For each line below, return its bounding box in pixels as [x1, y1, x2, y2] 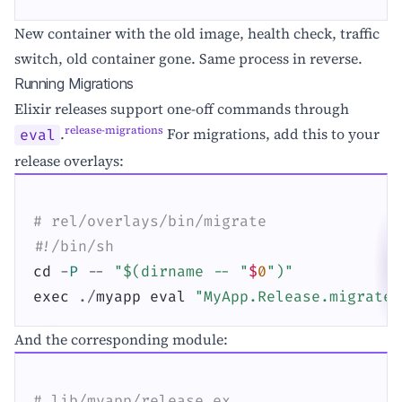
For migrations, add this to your [163, 124, 380, 144]
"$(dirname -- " [114, 262, 249, 281]
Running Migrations [14, 74, 134, 93]
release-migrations [65, 123, 164, 138]
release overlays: [14, 150, 124, 170]
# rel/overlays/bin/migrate [33, 212, 267, 231]
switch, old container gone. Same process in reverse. [14, 48, 363, 69]
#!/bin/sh [33, 237, 114, 256]
